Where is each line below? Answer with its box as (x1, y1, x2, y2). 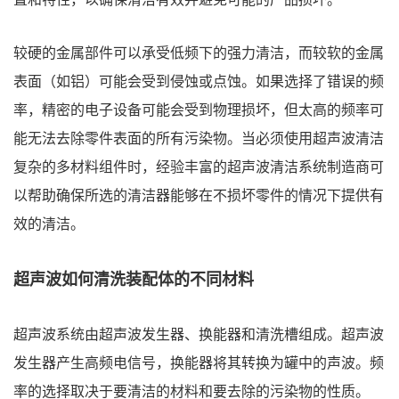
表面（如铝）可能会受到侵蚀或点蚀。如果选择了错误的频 (13, 74, 384, 90)
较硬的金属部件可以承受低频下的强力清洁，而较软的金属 (13, 45, 384, 61)
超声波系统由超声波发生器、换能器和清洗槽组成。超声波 (13, 327, 384, 343)
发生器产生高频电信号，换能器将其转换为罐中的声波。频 (13, 355, 384, 371)
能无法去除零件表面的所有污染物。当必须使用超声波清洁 (13, 131, 384, 147)
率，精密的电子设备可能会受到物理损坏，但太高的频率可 (13, 102, 384, 118)
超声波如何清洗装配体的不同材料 (13, 271, 254, 289)
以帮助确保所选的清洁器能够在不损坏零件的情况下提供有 (13, 188, 384, 204)
